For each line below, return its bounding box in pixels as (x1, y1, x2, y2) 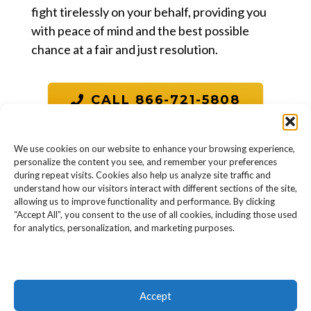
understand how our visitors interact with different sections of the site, (14, 183, 297, 194)
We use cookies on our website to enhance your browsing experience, (14, 143, 295, 154)
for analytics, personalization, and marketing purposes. (14, 222, 237, 233)
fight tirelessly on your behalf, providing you (31, 3, 267, 19)
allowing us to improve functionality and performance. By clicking (14, 196, 275, 207)
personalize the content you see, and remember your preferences (14, 156, 277, 167)
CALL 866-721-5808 (90, 92, 241, 108)
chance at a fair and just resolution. (31, 41, 218, 57)
